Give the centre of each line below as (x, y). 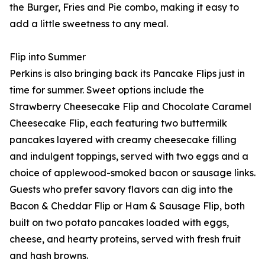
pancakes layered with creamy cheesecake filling (123, 140)
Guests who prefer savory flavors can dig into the (121, 190)
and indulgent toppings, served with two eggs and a (129, 156)
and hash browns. (49, 256)
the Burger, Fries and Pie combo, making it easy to (124, 7)
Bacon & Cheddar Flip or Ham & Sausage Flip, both (127, 206)
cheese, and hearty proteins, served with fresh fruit (125, 239)
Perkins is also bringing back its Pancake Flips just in (127, 74)
